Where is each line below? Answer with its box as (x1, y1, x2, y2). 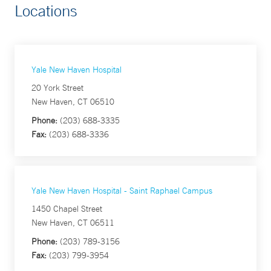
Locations (15, 1, 77, 20)
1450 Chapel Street (31, 203, 102, 214)
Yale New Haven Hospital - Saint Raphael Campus (31, 185, 212, 196)
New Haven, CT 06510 (31, 96, 114, 107)
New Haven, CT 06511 (31, 217, 114, 228)
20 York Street (31, 82, 83, 93)
